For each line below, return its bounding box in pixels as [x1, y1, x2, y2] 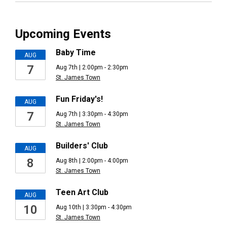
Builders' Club [56, 141, 108, 150]
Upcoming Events [15, 27, 111, 41]
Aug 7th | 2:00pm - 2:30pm [56, 64, 128, 71]
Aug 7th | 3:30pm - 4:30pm [56, 110, 128, 118]
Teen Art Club [56, 187, 108, 197]
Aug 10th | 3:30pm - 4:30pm [56, 204, 132, 211]
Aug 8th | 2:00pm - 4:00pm [56, 157, 128, 164]
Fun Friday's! [56, 94, 103, 104]
